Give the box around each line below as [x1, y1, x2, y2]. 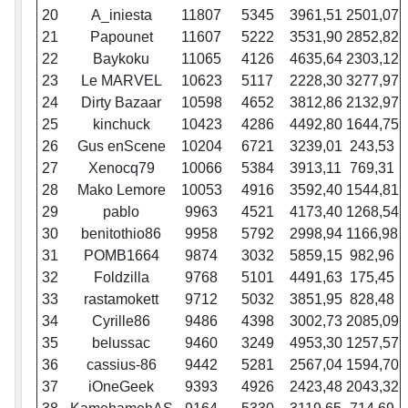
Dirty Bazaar [81, 95, 161, 111]
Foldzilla [93, 270, 149, 286]
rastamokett [84, 291, 158, 308]
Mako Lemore [76, 182, 166, 199]
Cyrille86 [92, 313, 150, 330]
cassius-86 [86, 357, 157, 373]
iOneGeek [88, 379, 154, 395]
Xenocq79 [87, 160, 155, 177]
